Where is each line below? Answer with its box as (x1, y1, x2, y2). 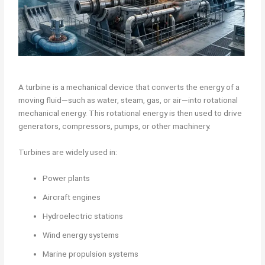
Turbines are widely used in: (18, 147, 118, 157)
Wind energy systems (43, 230, 119, 240)
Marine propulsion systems (43, 248, 139, 258)
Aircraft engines (43, 192, 101, 202)
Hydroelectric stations (43, 211, 124, 221)
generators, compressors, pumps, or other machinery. (18, 121, 211, 131)
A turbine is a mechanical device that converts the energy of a (18, 82, 240, 92)
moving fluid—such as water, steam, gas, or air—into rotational (18, 95, 238, 105)
